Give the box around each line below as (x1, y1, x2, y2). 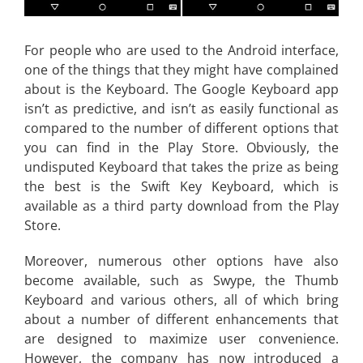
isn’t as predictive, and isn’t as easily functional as (24, 100, 339, 118)
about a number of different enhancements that (24, 310, 339, 329)
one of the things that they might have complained (24, 61, 339, 79)
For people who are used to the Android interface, (24, 41, 339, 60)
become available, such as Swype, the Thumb (24, 271, 339, 290)
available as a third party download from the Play (24, 197, 339, 216)
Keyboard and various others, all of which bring (24, 291, 339, 310)
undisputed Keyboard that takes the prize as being (24, 158, 339, 177)
